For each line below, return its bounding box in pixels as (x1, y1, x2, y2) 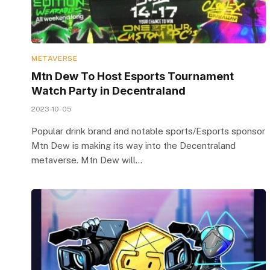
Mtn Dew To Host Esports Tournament (31, 69, 234, 83)
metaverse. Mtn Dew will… (31, 154, 142, 165)
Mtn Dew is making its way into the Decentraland (31, 140, 236, 151)
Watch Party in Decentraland (31, 84, 186, 97)
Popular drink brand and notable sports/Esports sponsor (31, 125, 265, 136)
